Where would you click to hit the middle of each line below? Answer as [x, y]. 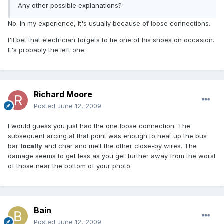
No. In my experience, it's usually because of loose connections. [109, 24]
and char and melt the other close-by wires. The [120, 146]
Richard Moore [63, 95]
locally [31, 146]
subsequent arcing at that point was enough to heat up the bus [107, 136]
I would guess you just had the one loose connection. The [99, 126]
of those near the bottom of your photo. [70, 166]
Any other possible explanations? [70, 6]
